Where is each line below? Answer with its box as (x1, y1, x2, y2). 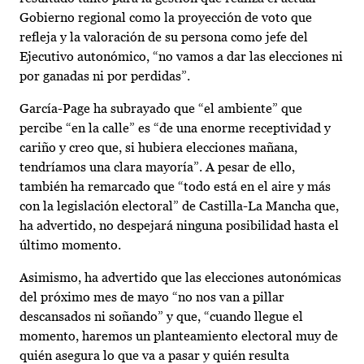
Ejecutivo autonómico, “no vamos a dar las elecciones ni (19, 49, 343, 65)
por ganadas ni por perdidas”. (19, 68, 190, 84)
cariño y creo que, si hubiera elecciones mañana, (19, 140, 297, 156)
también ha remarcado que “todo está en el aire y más (19, 179, 331, 195)
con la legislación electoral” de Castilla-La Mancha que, (19, 198, 339, 214)
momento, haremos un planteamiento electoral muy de (19, 328, 338, 344)
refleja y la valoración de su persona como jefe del (19, 29, 308, 45)
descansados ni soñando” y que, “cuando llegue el (19, 309, 303, 325)
